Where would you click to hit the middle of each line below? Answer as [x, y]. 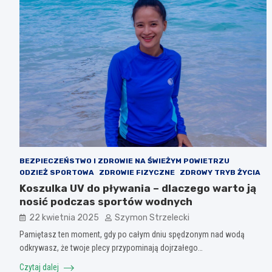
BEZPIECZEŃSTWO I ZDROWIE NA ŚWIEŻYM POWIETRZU [124, 161]
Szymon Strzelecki [152, 217]
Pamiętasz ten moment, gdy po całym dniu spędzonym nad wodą [132, 234]
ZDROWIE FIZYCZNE [137, 172]
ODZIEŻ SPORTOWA [57, 172]
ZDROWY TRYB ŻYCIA [220, 172]
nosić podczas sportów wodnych [106, 201]
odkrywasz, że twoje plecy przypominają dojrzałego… [111, 247]
